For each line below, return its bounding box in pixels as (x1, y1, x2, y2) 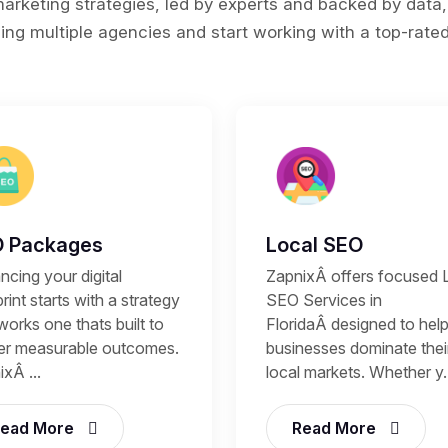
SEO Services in (266, 290, 382, 310)
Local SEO (266, 233, 363, 257)
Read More (292, 418, 380, 438)
